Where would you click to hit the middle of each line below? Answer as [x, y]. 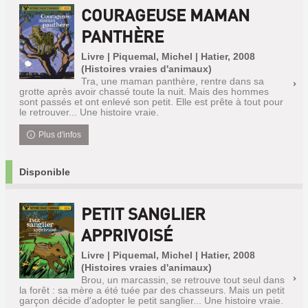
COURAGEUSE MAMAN [165, 15]
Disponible [45, 172]
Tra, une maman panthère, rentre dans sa [173, 81]
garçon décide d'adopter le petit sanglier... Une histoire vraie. [151, 300]
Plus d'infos [60, 135]
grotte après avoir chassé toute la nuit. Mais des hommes [144, 91]
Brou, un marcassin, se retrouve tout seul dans [183, 280]
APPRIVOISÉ [127, 235]
